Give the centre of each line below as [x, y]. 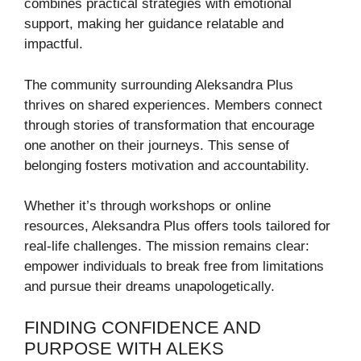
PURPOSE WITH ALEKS [124, 348]
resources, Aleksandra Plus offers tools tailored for [177, 226]
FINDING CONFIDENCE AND [143, 327]
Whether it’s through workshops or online [147, 206]
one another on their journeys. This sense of [157, 145]
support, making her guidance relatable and [154, 24]
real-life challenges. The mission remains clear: [167, 247]
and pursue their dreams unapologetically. [149, 287]
